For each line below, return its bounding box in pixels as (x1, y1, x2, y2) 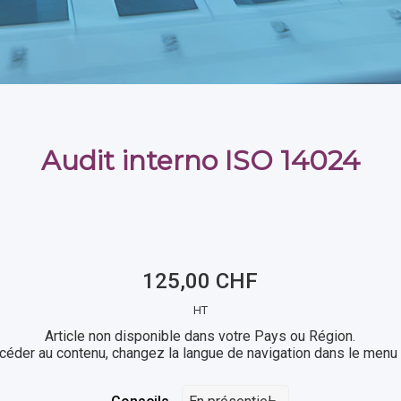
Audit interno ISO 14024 (40, 144, 360, 177)
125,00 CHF (142, 269, 259, 294)
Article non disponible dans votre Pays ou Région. (45, 328, 356, 345)
